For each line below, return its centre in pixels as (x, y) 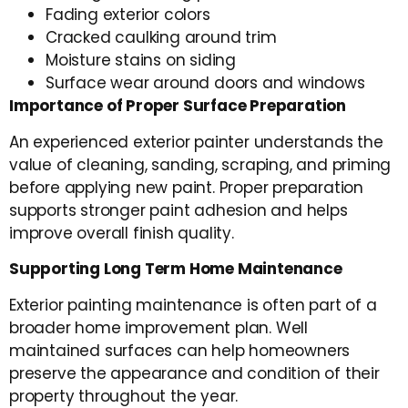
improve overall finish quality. (122, 233)
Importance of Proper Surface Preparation (178, 106)
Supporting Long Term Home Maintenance (176, 269)
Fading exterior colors (128, 15)
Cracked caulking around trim (161, 38)
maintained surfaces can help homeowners (180, 350)
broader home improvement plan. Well (158, 327)
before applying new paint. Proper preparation (186, 187)
